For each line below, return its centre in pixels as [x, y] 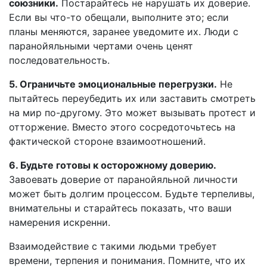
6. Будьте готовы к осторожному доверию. [113, 165]
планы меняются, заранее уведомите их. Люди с [124, 32]
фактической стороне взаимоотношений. [107, 141]
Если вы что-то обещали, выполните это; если [119, 17]
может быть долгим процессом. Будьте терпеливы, [132, 194]
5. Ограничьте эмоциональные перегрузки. [113, 84]
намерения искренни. [60, 222]
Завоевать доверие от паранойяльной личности [123, 179]
